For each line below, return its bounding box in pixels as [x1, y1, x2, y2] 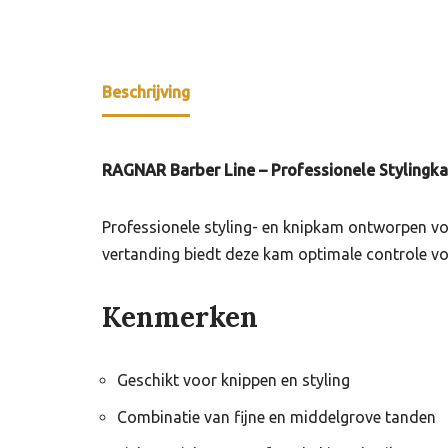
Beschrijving [102, 83, 190, 102]
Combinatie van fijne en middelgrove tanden [117, 408, 436, 427]
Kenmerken [102, 299, 258, 336]
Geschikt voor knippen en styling [117, 371, 350, 390]
